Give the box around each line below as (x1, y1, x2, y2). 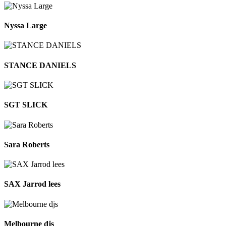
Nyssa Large (4, 21, 47, 30)
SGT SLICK (4, 100, 47, 109)
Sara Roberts (4, 140, 49, 149)
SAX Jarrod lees (4, 180, 61, 189)
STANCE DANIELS (4, 61, 76, 70)
